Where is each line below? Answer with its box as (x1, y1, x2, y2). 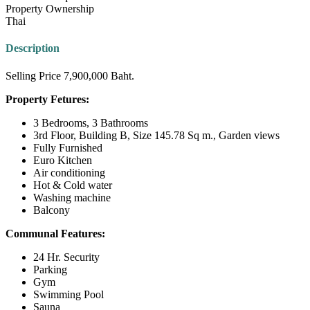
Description (6, 42, 60, 55)
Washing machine (33, 191, 111, 203)
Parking (33, 263, 67, 275)
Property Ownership (6, 3, 94, 15)
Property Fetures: (6, 93, 89, 105)
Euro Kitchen (33, 154, 92, 166)
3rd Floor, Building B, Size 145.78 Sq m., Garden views (33, 129, 280, 141)
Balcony (33, 203, 70, 216)
